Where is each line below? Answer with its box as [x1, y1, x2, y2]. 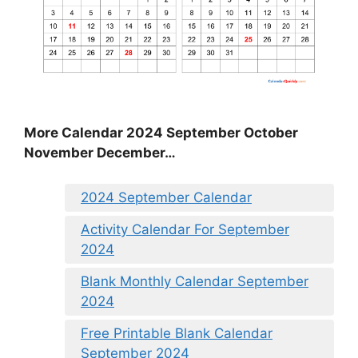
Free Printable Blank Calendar [81, 324, 272, 341]
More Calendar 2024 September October [24, 125, 298, 141]
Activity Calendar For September [81, 221, 289, 237]
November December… [24, 145, 176, 161]
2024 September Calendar [81, 189, 252, 205]
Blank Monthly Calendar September [81, 272, 308, 289]
